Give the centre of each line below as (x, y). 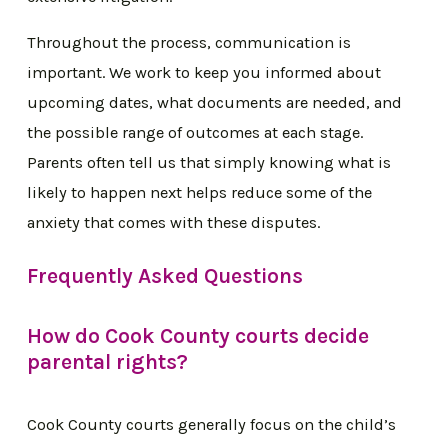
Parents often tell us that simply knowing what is (209, 163)
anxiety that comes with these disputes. (174, 223)
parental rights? (108, 362)
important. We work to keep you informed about (204, 73)
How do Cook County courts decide (198, 336)
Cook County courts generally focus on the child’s (212, 424)
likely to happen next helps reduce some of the (200, 193)
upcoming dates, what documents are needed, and (215, 103)
